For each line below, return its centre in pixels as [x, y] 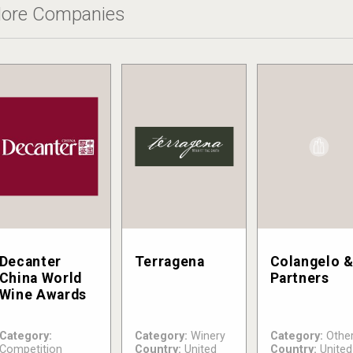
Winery [206, 336]
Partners [299, 279]
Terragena [169, 262]
